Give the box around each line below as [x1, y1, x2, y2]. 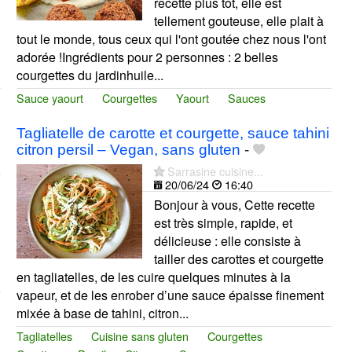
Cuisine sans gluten [90, 327, 189, 344]
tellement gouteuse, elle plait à [153, 11, 324, 30]
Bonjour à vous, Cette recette [153, 195, 315, 214]
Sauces [227, 89, 266, 106]
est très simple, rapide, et [153, 213, 292, 232]
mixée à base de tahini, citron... [16, 303, 189, 322]
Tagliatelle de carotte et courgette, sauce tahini [16, 124, 329, 141]
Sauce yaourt [16, 89, 83, 106]
